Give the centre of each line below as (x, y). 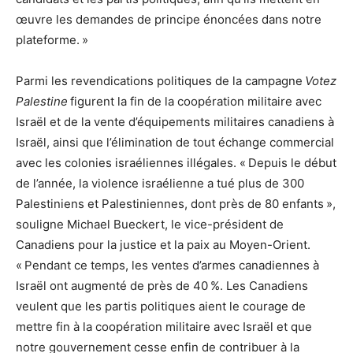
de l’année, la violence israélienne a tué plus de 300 (160, 184)
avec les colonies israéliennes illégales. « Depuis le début (176, 163)
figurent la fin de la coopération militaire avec (195, 102)
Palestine (42, 102)
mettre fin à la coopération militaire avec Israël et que (164, 327)
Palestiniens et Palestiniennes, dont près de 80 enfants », (176, 204)
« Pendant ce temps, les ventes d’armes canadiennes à (167, 266)
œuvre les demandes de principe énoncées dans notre (169, 20)
